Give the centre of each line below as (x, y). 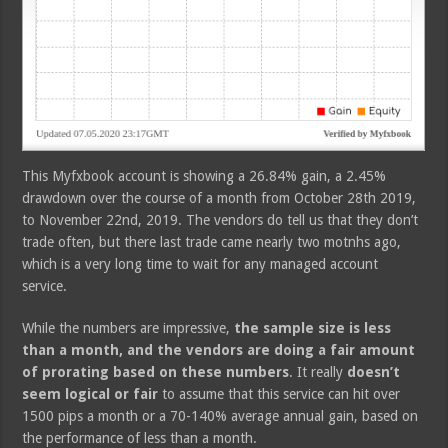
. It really (318, 372)
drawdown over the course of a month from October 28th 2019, (219, 198)
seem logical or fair (90, 394)
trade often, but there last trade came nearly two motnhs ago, (212, 242)
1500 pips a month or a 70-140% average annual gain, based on (220, 416)
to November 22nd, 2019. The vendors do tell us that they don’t (220, 220)
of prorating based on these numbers (156, 372)
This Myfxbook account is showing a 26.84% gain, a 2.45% (204, 176)
